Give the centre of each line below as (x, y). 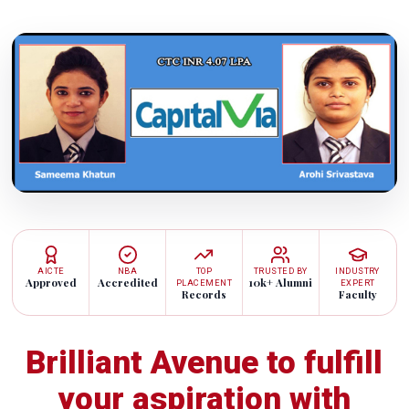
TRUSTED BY (280, 270)
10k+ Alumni (281, 282)
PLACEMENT (204, 282)
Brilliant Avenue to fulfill (204, 362)
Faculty (357, 294)
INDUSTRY (357, 270)
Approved (51, 282)
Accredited (127, 282)
